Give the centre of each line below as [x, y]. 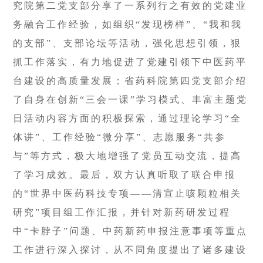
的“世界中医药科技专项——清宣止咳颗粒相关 [128, 193]
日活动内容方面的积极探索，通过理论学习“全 [128, 118]
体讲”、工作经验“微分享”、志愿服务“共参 [120, 137]
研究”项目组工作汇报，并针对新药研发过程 [122, 212]
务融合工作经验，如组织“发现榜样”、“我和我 [128, 24]
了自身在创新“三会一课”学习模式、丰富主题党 [131, 99]
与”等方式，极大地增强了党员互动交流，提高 [128, 156]
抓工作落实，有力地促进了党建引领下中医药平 [130, 62]
